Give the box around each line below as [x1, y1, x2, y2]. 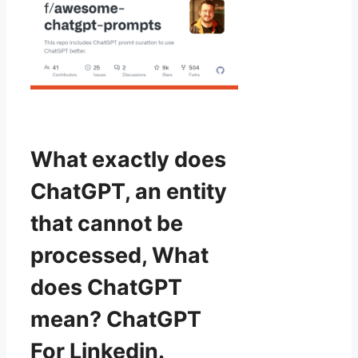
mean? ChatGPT [30, 305, 201, 332]
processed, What [30, 241, 209, 268]
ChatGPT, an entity [30, 177, 227, 205]
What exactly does [30, 145, 226, 173]
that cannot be [30, 209, 183, 237]
